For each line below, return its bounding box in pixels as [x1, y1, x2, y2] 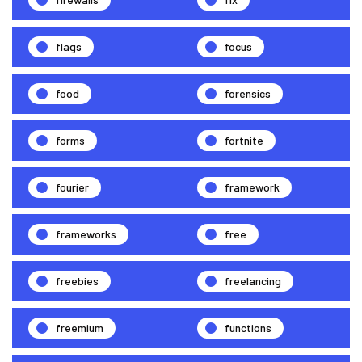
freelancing [225, 274, 281, 288]
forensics [225, 86, 271, 101]
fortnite [225, 133, 263, 148]
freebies [56, 274, 99, 288]
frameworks [56, 227, 116, 242]
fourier [56, 180, 89, 195]
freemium [56, 321, 103, 335]
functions [225, 321, 271, 335]
